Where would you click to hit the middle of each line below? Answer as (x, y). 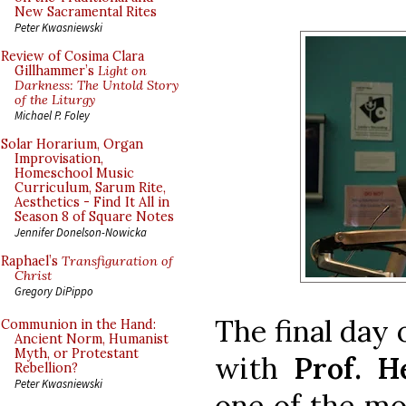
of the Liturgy (55, 100)
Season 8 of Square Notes (94, 217)
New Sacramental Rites (86, 12)
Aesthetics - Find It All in (92, 202)
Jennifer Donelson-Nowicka (81, 232)
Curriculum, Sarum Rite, (90, 188)
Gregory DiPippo (54, 291)
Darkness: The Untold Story (97, 85)
